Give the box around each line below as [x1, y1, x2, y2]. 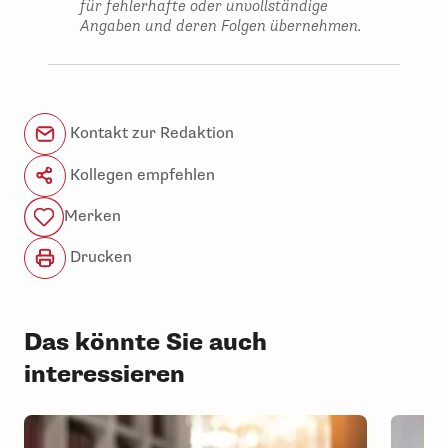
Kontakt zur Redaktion [66, 122, 234, 143]
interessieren [24, 358, 185, 390]
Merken [64, 205, 121, 226]
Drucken [66, 246, 132, 267]
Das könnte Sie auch [24, 326, 267, 358]
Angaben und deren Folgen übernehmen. [80, 15, 362, 36]
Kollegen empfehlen [66, 164, 215, 185]
